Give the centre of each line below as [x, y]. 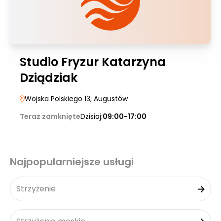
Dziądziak [49, 78]
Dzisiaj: [92, 116]
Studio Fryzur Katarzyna [93, 62]
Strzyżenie [36, 189]
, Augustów [109, 99]
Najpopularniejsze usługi [72, 162]
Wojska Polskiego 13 [57, 99]
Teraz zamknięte [50, 116]
